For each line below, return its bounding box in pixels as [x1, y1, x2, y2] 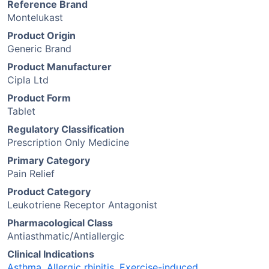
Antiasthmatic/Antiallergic [7, 230, 124, 242]
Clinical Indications [7, 248, 94, 260]
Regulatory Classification [7, 123, 124, 135]
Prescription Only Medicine [7, 136, 129, 148]
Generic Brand [7, 43, 71, 55]
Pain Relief [7, 168, 55, 180]
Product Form [7, 92, 71, 104]
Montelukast [7, 11, 63, 23]
